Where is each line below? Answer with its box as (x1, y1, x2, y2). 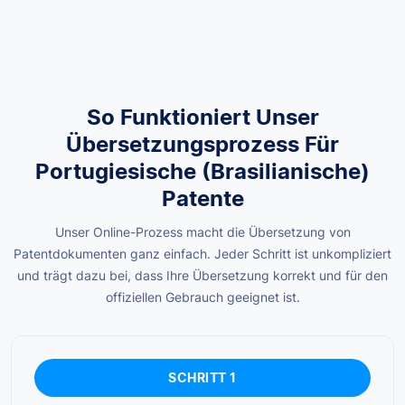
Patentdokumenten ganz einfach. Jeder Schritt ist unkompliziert (14, 246, 391, 262)
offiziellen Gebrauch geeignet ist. (105, 289, 300, 306)
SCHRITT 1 (168, 370, 237, 386)
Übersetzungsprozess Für (66, 131, 339, 158)
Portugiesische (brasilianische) (35, 158, 370, 185)
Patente (161, 185, 244, 212)
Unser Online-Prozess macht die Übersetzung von (54, 224, 351, 240)
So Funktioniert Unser (86, 104, 319, 131)
